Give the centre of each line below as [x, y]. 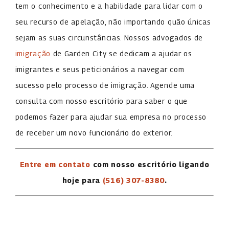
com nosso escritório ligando [150, 164]
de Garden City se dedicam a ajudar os [121, 54]
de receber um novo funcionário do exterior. [94, 133]
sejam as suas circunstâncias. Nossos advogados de [109, 38]
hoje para [81, 180]
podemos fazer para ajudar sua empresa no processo [111, 117]
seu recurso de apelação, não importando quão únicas [113, 22]
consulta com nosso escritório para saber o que [101, 101]
